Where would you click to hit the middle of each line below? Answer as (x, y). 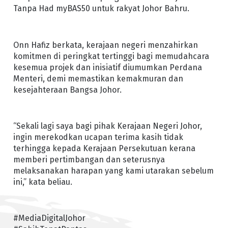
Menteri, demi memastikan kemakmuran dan (98, 78)
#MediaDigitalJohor (49, 218)
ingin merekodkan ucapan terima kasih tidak (98, 137)
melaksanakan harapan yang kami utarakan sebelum (113, 170)
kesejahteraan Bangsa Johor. (67, 90)
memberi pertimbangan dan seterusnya (89, 159)
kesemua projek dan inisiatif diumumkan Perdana (107, 67)
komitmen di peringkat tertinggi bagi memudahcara (111, 56)
